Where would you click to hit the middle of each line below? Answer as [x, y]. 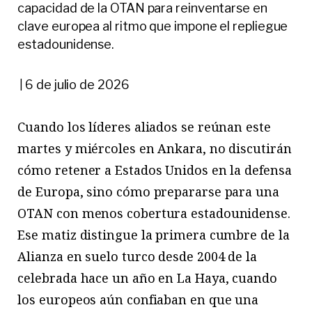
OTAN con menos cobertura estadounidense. [154, 213]
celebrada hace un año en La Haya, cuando [147, 278]
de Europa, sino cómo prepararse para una [148, 191]
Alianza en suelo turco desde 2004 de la [137, 256]
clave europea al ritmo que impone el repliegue [153, 26]
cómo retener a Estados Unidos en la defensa [155, 170]
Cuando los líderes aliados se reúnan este [144, 126]
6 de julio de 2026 [77, 85]
